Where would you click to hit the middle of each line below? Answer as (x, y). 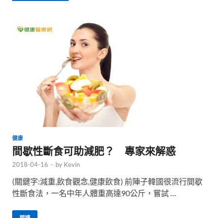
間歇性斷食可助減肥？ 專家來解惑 (94, 150)
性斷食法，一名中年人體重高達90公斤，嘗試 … (94, 193)
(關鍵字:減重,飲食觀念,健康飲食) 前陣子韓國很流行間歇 (107, 181)
